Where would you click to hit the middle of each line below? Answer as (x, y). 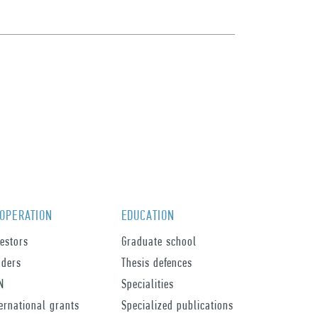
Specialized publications (177, 305)
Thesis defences (157, 262)
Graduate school (159, 241)
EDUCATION (148, 215)
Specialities (148, 284)
